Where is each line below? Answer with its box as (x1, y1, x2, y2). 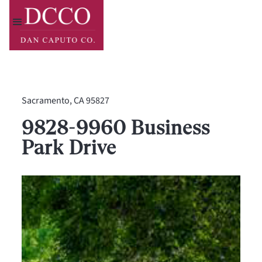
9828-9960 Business (22, 115, 210, 139)
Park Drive (22, 135, 116, 158)
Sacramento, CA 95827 (22, 94, 110, 107)
